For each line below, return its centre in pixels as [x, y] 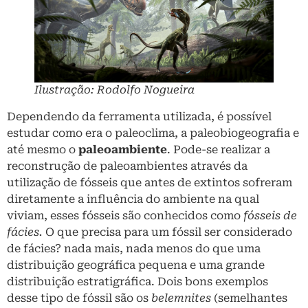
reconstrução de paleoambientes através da [127, 166]
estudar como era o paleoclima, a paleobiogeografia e [153, 133]
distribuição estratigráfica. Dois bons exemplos [137, 282]
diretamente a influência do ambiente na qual [133, 199]
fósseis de [270, 216]
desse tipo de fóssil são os [79, 298]
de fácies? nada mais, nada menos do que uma [134, 249]
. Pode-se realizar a [219, 150]
